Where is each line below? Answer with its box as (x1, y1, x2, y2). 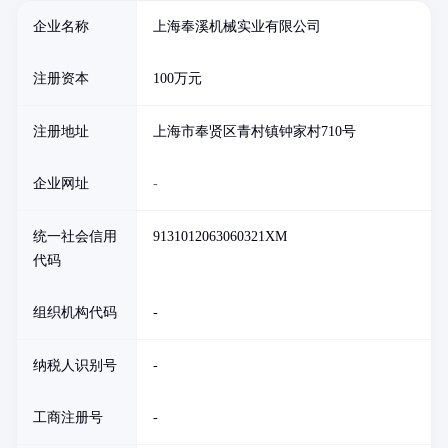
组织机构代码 (33, 305, 117, 320)
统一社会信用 (33, 229, 117, 244)
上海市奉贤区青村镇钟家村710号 (153, 124, 356, 139)
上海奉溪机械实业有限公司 (153, 19, 321, 34)
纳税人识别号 (33, 358, 117, 373)
